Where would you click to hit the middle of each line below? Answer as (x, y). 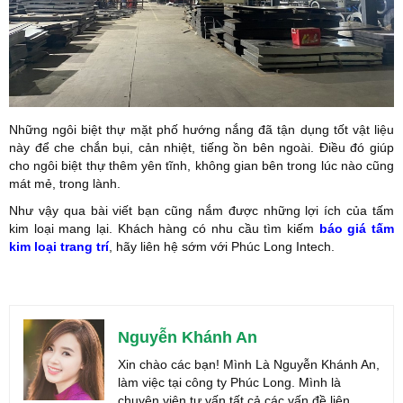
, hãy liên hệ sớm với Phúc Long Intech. (224, 247)
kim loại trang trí (59, 247)
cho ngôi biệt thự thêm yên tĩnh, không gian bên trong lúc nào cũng (201, 166)
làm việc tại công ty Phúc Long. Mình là (229, 383)
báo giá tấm (357, 229)
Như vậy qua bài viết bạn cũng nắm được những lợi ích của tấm (201, 211)
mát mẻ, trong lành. (67, 184)
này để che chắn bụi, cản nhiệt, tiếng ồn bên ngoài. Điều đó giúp (201, 148)
